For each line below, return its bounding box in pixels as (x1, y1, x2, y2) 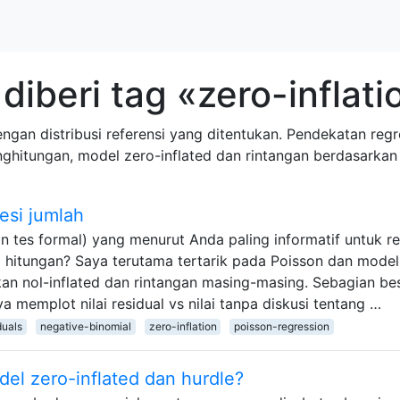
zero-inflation (148, 319, 217, 333)
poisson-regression (234, 319, 330, 333)
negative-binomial (39, 319, 131, 333)
